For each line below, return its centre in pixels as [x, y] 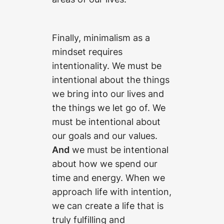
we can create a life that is [108, 206]
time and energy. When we [108, 178]
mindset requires [87, 52]
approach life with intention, [112, 192]
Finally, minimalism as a [101, 38]
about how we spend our [105, 164]
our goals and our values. [105, 136]
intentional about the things [111, 80]
